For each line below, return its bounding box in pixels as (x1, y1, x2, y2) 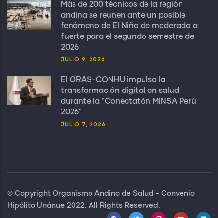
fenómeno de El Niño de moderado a (61, 22, 198, 30)
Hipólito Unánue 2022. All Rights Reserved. (7, 202, 160, 209)
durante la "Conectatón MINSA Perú (61, 97, 196, 105)
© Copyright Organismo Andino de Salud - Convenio (7, 190, 195, 197)
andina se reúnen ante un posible (61, 11, 185, 19)
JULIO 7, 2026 (61, 121, 106, 127)
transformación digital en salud (61, 87, 179, 94)
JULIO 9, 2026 (61, 56, 105, 62)
